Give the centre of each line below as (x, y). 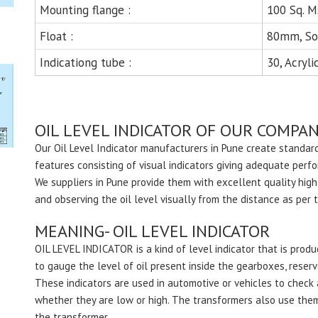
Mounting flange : (85, 10)
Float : (56, 36)
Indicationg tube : (86, 62)
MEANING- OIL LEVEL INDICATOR (152, 231)
